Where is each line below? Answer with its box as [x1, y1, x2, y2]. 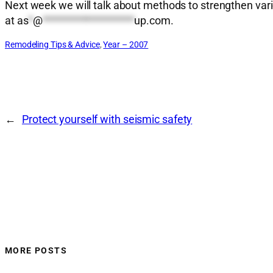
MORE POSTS [5, 245, 67, 255]
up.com [134, 14, 171, 27]
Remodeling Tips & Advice [5, 40, 100, 50]
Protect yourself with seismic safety [21, 113, 193, 126]
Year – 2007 [103, 40, 149, 50]
